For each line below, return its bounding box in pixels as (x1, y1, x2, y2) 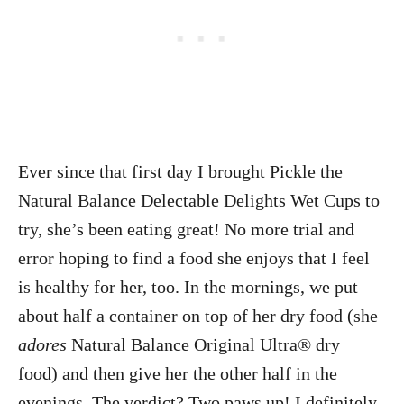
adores (18, 335, 71, 354)
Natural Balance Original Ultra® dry (71, 335, 340, 354)
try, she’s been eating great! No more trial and (18, 219, 354, 239)
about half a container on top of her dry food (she (18, 306, 378, 326)
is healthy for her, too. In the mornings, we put (18, 277, 358, 297)
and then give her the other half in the (62, 363, 337, 383)
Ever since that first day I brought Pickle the (18, 161, 343, 181)
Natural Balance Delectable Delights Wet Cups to (18, 190, 380, 210)
